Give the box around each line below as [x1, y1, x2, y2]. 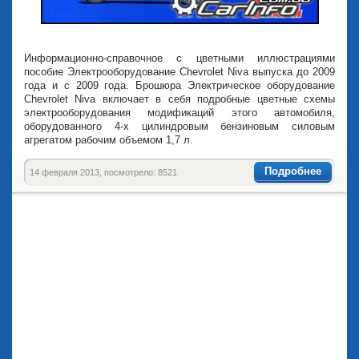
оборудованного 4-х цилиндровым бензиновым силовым [24, 120, 335, 132]
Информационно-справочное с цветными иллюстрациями [24, 52, 335, 64]
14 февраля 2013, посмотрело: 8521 [30, 167, 177, 177]
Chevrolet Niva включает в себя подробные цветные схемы [24, 93, 335, 105]
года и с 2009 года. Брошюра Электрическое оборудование [24, 79, 335, 91]
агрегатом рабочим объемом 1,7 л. [24, 134, 193, 146]
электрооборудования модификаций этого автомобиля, [24, 107, 335, 119]
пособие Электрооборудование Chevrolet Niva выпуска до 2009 [24, 66, 335, 78]
